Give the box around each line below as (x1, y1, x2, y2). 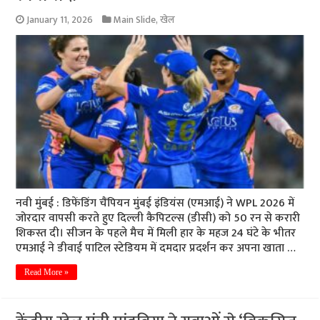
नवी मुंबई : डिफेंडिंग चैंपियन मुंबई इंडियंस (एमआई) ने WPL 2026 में (16, 193, 295, 213)
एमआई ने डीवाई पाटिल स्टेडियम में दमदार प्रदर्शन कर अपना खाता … (16, 238, 296, 258)
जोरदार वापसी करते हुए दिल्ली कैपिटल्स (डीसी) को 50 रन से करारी (16, 208, 301, 228)
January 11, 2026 (26, 12, 94, 29)
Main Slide (114, 12, 156, 29)
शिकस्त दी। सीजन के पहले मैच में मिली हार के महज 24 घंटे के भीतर (16, 223, 296, 243)
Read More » (24, 266, 69, 277)
